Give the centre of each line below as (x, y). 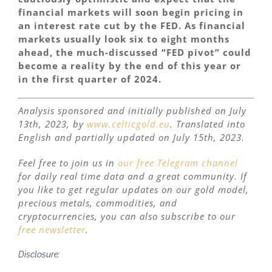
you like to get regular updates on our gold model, (134, 189)
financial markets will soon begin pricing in (131, 12)
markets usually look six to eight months (124, 39)
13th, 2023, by (53, 124)
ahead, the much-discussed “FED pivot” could (135, 53)
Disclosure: (39, 254)
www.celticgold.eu (128, 124)
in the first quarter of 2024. (90, 79)
